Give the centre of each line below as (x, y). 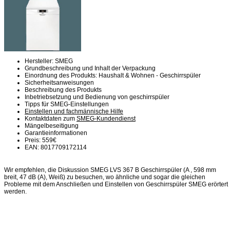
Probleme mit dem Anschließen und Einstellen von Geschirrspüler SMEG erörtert (116, 184)
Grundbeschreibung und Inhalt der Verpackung (90, 68)
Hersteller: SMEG (49, 61)
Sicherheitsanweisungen (59, 82)
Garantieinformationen (56, 133)
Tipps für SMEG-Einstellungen (67, 104)
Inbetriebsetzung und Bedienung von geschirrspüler (97, 97)
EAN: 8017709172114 (56, 147)
